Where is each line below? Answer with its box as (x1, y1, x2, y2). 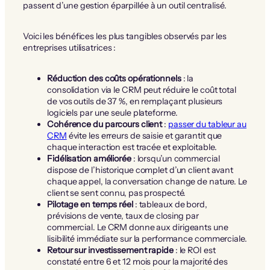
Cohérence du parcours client (47, 118, 163, 130)
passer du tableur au (168, 118, 246, 130)
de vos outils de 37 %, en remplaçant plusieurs (47, 95, 223, 107)
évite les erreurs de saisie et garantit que (66, 130, 222, 141)
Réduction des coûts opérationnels (47, 72, 181, 84)
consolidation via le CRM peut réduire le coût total (47, 84, 236, 95)
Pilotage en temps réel (47, 198, 133, 210)
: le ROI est (173, 244, 216, 256)
